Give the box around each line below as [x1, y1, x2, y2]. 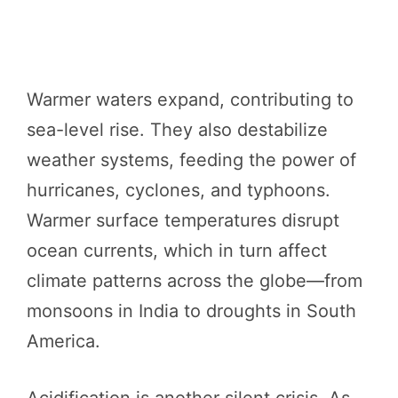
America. [27, 330, 100, 352]
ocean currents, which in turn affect [27, 239, 327, 261]
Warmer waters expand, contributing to [27, 88, 354, 110]
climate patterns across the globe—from [27, 269, 362, 291]
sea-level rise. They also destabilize [27, 118, 328, 140]
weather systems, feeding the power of [27, 148, 356, 171]
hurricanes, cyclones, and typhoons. [27, 179, 330, 201]
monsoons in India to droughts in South [27, 299, 356, 322]
